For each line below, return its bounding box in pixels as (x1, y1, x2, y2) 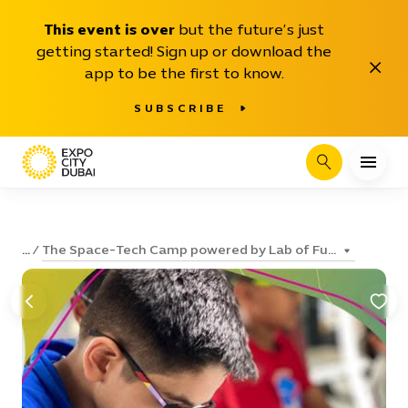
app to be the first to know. (84, 65, 284, 82)
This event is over (44, 21, 175, 38)
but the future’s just (175, 21, 324, 38)
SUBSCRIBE (134, 102, 227, 115)
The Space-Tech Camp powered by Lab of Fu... (42, 241, 336, 258)
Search (322, 160, 363, 176)
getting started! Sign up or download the (36, 43, 331, 60)
